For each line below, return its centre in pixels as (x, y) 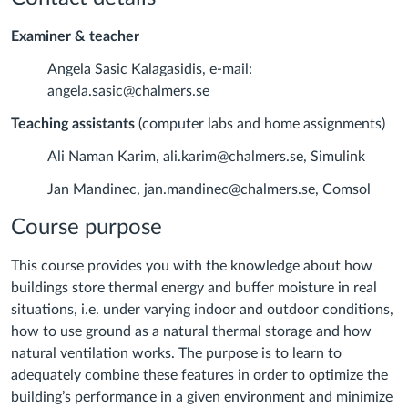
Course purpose (87, 228)
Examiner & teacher (75, 37)
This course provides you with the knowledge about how (192, 266)
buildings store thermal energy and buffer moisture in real (194, 288)
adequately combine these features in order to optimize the (199, 376)
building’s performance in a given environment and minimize (202, 398)
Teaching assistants (73, 124)
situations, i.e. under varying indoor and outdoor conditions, (202, 310)
